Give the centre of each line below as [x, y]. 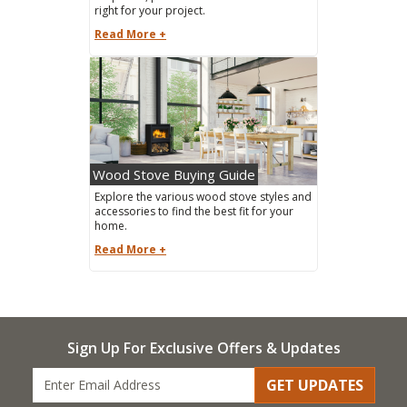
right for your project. [150, 11]
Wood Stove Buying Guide [174, 174]
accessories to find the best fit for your [194, 211]
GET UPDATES [315, 385]
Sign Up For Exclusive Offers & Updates [203, 347]
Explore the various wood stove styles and [203, 196]
